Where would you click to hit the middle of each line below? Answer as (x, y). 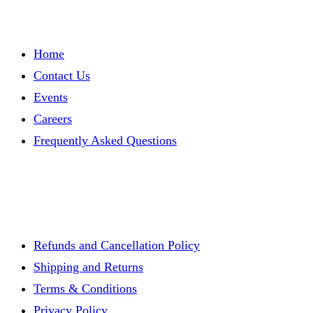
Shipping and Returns (88, 267)
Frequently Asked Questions (105, 141)
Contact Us (62, 76)
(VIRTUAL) (33, 27)
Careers (53, 119)
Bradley (22, 14)
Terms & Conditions (85, 289)
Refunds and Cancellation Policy (117, 246)
